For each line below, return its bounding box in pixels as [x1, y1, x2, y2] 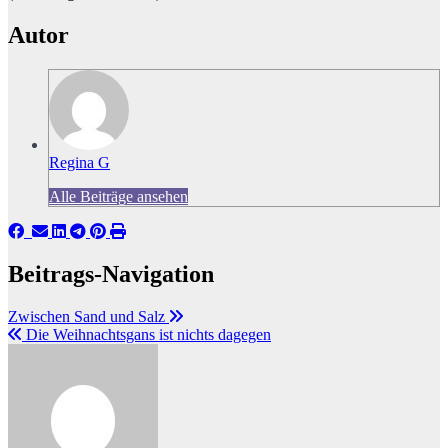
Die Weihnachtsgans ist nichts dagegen [22, 326, 271, 344]
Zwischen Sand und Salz [8, 308, 169, 326]
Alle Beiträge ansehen [49, 188, 188, 206]
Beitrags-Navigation [8, 261, 214, 288]
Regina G [49, 154, 110, 172]
